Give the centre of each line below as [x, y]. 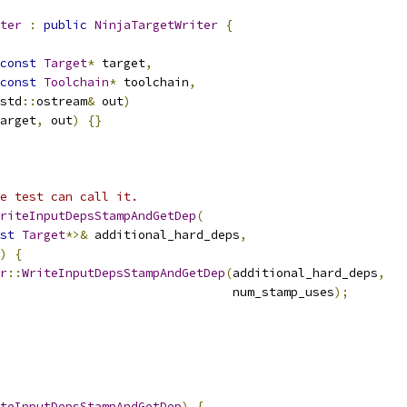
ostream [62, 101]
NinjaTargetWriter [156, 25]
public [65, 25]
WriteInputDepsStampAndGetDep [124, 273]
